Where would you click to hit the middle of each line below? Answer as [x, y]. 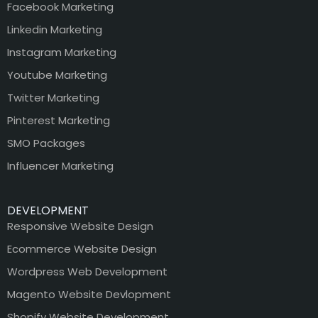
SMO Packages [46, 143]
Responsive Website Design [80, 226]
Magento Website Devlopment [89, 294]
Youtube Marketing [57, 75]
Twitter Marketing [53, 97]
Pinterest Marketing [59, 120]
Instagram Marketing [62, 52]
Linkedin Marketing [55, 29]
